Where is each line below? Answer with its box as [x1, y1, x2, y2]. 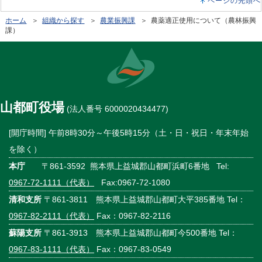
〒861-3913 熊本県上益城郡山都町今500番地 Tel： [42, 227, 237, 237]
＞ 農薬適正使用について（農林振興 [135, 16, 257, 25]
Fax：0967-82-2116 [94, 211, 171, 220]
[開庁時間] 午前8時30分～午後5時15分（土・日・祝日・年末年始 [9, 127, 249, 137]
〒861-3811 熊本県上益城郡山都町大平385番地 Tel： [42, 194, 246, 204]
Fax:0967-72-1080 [94, 177, 175, 187]
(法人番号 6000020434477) [64, 104, 168, 113]
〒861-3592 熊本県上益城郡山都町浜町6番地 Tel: [25, 161, 229, 171]
